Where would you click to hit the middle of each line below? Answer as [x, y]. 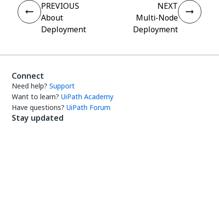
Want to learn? [35, 97]
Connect [28, 76]
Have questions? [38, 107]
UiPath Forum [88, 107]
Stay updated [38, 118]
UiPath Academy [87, 97]
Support [62, 86]
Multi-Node [157, 18]
